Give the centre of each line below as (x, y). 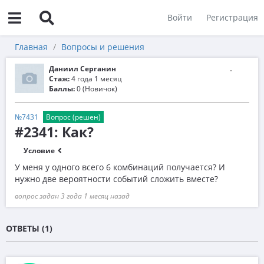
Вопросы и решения (103, 47)
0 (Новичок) (96, 89)
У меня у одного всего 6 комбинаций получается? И (120, 167)
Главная (31, 47)
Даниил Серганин (82, 69)
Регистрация (232, 17)
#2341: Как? (54, 132)
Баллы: (62, 89)
